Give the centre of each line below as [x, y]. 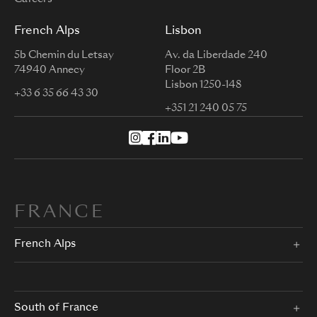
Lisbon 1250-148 [203, 85]
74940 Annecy [50, 70]
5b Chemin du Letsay [64, 56]
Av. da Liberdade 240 [216, 56]
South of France [56, 308]
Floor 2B [185, 70]
